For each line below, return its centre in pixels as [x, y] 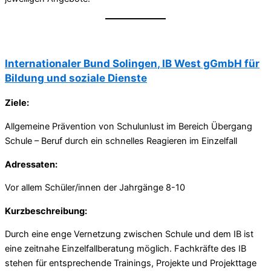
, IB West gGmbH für [208, 64]
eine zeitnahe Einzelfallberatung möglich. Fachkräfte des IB [126, 249]
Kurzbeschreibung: [46, 211]
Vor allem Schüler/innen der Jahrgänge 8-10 [95, 188]
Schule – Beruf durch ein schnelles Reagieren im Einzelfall [121, 141]
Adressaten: [31, 164]
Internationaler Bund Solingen [81, 64]
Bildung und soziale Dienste [76, 78]
